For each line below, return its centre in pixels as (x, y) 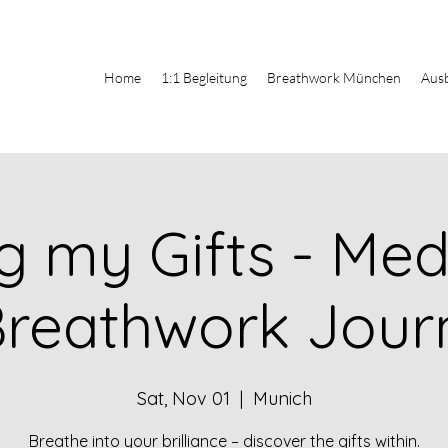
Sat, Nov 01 (183, 398)
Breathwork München (334, 77)
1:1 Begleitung (204, 77)
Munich (282, 398)
